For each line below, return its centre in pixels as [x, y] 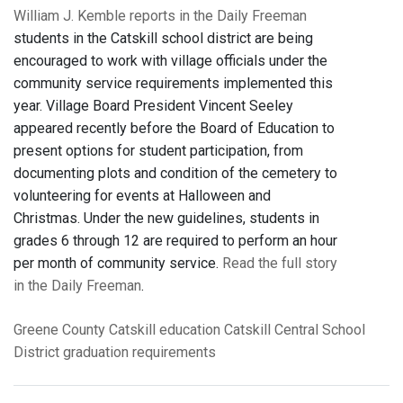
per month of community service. [118, 264]
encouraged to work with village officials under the [170, 61]
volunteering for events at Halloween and [142, 196]
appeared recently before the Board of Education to [174, 129]
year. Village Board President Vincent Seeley [153, 106]
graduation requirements [139, 353]
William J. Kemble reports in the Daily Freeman [160, 16]
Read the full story [280, 264]
